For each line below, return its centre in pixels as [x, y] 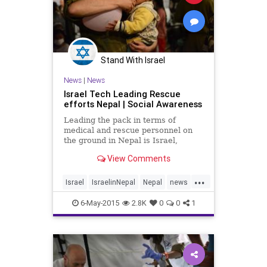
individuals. [86, 161]
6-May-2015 [99, 203]
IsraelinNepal [114, 182]
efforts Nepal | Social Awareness [133, 104]
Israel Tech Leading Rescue [122, 94]
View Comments [138, 158]
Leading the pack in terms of [119, 120]
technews [105, 201]
